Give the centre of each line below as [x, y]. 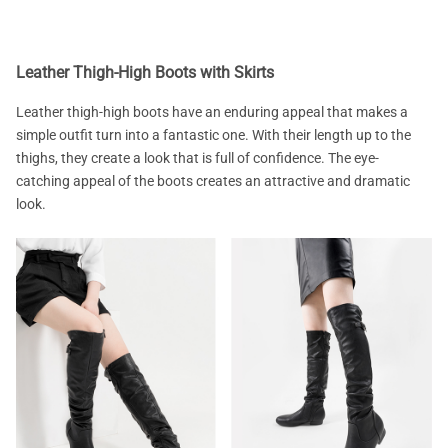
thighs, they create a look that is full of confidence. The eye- [197, 157]
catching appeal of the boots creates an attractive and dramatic [213, 180]
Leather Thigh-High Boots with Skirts [145, 73]
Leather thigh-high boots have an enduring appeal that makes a [212, 111]
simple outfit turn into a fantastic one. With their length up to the [213, 134]
